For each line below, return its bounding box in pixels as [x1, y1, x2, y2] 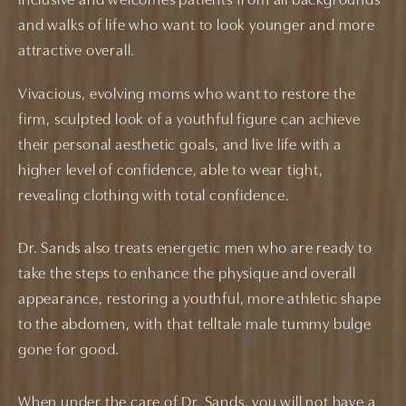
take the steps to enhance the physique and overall [18, 266, 356, 283]
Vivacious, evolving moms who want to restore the [18, 87, 356, 103]
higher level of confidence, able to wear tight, [18, 163, 324, 179]
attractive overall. [18, 43, 136, 60]
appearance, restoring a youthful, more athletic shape [18, 292, 382, 308]
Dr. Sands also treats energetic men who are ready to [18, 241, 372, 257]
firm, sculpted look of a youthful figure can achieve [18, 112, 361, 129]
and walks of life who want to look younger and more [18, 18, 375, 34]
